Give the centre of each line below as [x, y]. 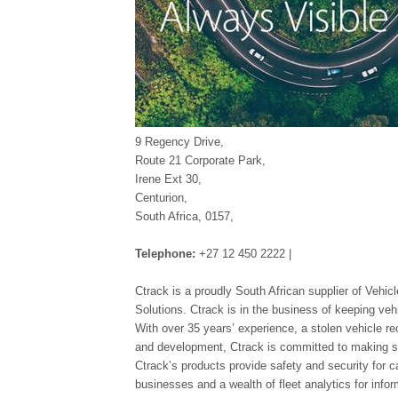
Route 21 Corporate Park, [200, 160]
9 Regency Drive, [179, 142]
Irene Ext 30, [168, 179]
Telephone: [167, 254]
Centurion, [161, 198]
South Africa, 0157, [184, 216]
